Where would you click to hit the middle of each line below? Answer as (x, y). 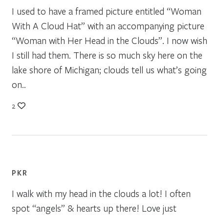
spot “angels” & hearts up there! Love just (94, 208)
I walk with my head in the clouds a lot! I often (101, 193)
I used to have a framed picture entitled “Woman (107, 11)
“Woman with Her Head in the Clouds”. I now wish (109, 40)
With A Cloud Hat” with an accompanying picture (108, 25)
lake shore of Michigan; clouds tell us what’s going (109, 69)
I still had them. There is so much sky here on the (107, 55)
